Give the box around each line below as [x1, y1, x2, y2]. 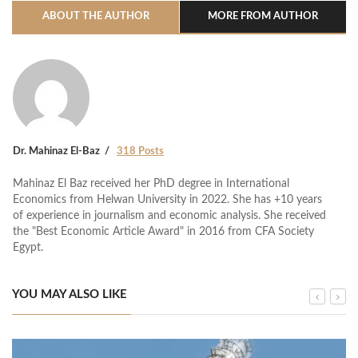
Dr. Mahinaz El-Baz [13, 145, 100, 157]
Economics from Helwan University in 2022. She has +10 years [13, 193, 322, 205]
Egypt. [13, 241, 43, 253]
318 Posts [117, 145, 164, 157]
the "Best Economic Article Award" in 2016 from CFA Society [13, 225, 314, 237]
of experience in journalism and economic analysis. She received [13, 209, 326, 221]
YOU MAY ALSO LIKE [12, 288, 127, 300]
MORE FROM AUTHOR [208, 10, 318, 22]
